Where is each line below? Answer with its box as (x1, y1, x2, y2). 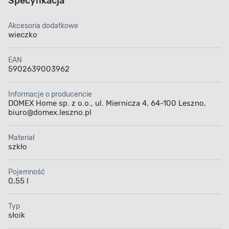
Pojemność (8, 168, 45, 177)
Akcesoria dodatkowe (8, 21, 78, 31)
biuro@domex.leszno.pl (8, 108, 91, 118)
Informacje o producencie (8, 90, 92, 99)
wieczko (8, 30, 37, 40)
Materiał (8, 133, 35, 143)
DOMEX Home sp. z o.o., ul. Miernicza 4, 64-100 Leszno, (8, 99, 206, 108)
